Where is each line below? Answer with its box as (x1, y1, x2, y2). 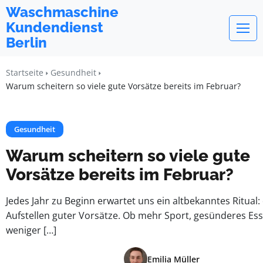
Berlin (6, 34, 47, 51)
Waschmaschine (6, 4, 119, 21)
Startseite (6, 67, 43, 78)
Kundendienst (6, 19, 103, 36)
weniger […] (6, 224, 56, 237)
